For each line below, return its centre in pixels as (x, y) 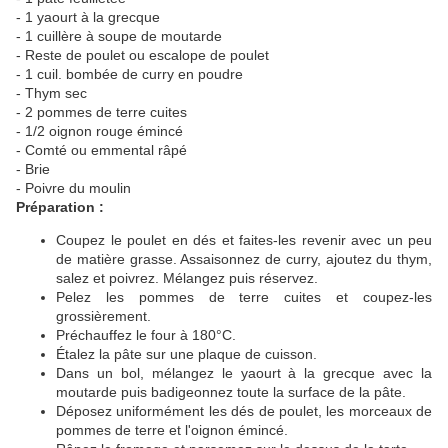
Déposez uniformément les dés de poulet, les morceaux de (244, 411)
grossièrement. (103, 316)
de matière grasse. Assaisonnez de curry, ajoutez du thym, (244, 259)
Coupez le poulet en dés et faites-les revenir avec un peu (244, 240)
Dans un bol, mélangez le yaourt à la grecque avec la (244, 373)
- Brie (33, 169)
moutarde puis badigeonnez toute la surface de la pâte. (231, 392)
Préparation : (60, 207)
